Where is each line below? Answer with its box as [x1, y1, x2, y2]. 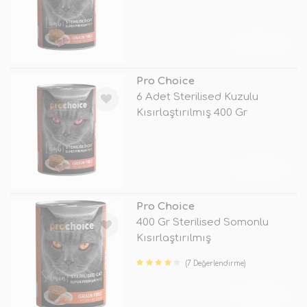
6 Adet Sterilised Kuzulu [136, 90, 258, 103]
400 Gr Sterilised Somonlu [136, 217, 269, 229]
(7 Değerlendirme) [186, 260, 246, 268]
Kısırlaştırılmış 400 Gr [136, 106, 247, 119]
